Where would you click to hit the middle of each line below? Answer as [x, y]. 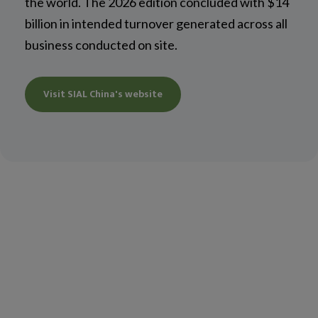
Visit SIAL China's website [103, 94]
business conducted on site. [101, 44]
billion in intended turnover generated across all [156, 23]
